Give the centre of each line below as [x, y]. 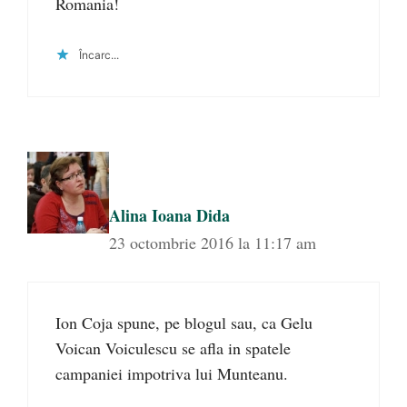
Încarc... [99, 55]
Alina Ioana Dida [169, 215]
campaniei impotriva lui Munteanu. [172, 373]
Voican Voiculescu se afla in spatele [173, 347]
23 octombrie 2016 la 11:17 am [213, 242]
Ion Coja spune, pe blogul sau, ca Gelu [184, 322]
